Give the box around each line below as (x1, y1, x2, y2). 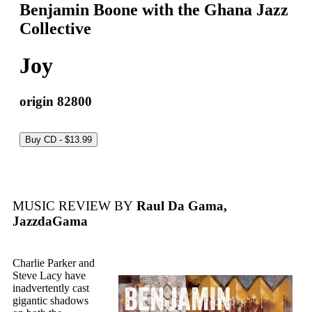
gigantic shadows (13, 295, 88, 307)
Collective (19, 19, 91, 38)
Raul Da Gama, (133, 198, 227, 214)
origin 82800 (19, 93, 92, 109)
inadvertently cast (13, 282, 89, 295)
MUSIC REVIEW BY (13, 198, 133, 214)
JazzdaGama (13, 214, 88, 229)
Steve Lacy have (13, 270, 86, 282)
